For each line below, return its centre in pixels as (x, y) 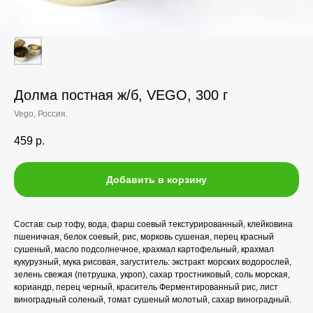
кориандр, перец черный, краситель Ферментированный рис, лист (146, 287)
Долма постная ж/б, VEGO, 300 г (121, 95)
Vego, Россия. (41, 114)
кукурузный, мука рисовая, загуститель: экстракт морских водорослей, (153, 262)
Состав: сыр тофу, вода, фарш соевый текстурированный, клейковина (153, 225)
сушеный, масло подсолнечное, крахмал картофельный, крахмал (144, 250)
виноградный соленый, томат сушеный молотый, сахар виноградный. (153, 300)
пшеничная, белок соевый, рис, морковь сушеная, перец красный (144, 237)
